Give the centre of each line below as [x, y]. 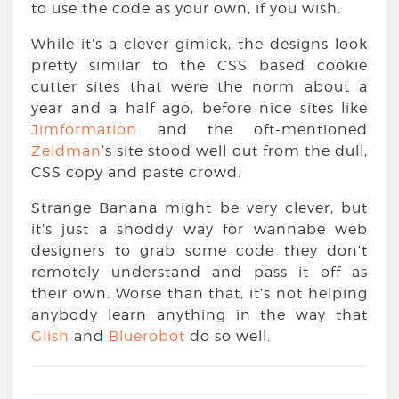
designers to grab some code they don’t [199, 251]
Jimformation [84, 130]
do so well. [228, 336]
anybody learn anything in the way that [199, 315]
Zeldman [66, 151]
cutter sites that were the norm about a [199, 87]
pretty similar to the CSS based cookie [199, 65]
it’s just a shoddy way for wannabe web [199, 229]
